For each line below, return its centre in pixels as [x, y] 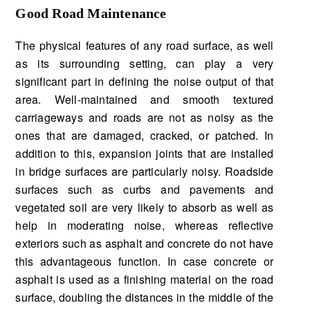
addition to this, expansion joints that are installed [145, 153]
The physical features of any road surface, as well [145, 45]
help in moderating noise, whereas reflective [145, 225]
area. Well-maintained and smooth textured [145, 99]
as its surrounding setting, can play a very [145, 63]
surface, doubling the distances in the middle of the [145, 297]
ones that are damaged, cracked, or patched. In [145, 135]
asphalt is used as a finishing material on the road [145, 279]
